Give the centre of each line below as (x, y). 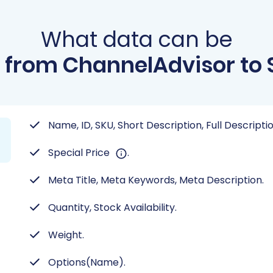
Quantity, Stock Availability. (112, 207)
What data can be (136, 39)
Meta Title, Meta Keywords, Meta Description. (156, 180)
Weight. (66, 235)
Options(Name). (87, 262)
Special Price (80, 153)
